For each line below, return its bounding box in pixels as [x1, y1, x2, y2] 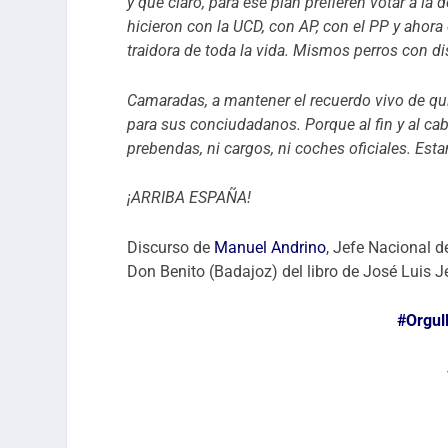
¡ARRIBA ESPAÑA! [127, 188, 252, 208]
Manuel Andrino [214, 237, 327, 257]
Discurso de [127, 237, 215, 257]
